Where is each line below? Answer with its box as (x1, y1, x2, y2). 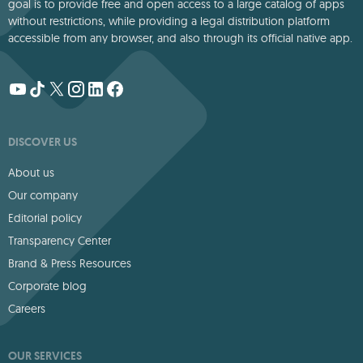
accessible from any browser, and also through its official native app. (8, 30, 352, 45)
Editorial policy (8, 210, 82, 225)
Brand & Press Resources (8, 255, 131, 271)
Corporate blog (8, 278, 87, 293)
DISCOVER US (8, 134, 77, 149)
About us (8, 164, 54, 180)
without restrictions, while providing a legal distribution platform (8, 13, 330, 28)
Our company (8, 187, 78, 203)
